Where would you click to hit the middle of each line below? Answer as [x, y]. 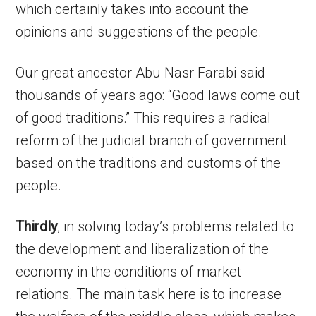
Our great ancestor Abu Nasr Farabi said [141, 73]
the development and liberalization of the [142, 249]
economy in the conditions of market [129, 272]
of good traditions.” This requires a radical [144, 118]
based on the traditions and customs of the [148, 163]
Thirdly [37, 226]
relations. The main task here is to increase [149, 294]
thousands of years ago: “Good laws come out [158, 95]
